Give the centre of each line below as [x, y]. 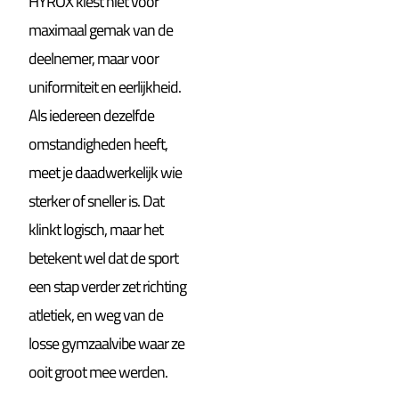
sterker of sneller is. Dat [97, 201]
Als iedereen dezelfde [92, 116]
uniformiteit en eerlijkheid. [105, 87]
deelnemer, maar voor [94, 59]
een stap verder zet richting [108, 287]
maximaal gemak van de [101, 30]
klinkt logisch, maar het [96, 230]
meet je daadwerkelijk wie [106, 173]
